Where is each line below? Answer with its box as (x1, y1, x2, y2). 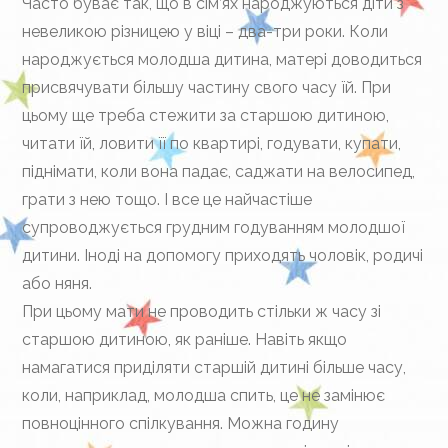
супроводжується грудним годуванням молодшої (22, 218, 406, 237)
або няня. (22, 274, 93, 293)
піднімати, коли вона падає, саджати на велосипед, (22, 162, 416, 181)
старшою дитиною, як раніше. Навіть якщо (22, 330, 348, 349)
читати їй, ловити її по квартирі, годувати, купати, (22, 134, 402, 153)
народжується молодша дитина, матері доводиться (22, 50, 423, 69)
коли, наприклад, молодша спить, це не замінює (22, 386, 386, 405)
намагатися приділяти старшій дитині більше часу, (22, 358, 407, 377)
